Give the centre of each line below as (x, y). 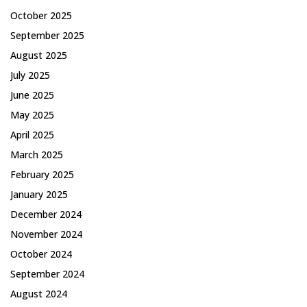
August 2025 (39, 55)
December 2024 (46, 214)
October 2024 (41, 254)
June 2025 (32, 95)
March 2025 (37, 154)
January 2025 (39, 194)
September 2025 (47, 35)
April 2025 (32, 134)
